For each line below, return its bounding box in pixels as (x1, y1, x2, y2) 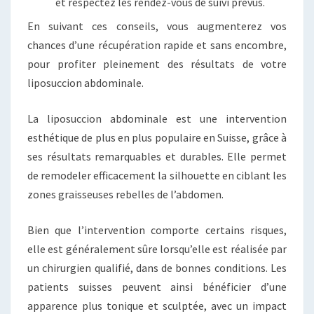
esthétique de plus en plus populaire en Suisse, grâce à (27, 130, 287, 145)
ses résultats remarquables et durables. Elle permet (27, 149, 287, 164)
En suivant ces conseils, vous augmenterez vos (27, 19, 287, 34)
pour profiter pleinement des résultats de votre (27, 57, 287, 71)
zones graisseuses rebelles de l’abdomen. (27, 187, 224, 202)
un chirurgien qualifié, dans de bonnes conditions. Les (27, 261, 287, 275)
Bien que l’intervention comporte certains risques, (27, 223, 287, 238)
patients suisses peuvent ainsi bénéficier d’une (27, 280, 287, 294)
